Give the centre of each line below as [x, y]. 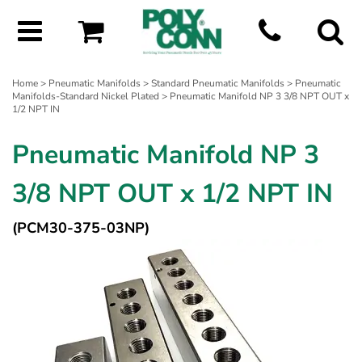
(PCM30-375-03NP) [81, 227]
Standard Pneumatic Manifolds [218, 83]
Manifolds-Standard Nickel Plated [86, 96]
